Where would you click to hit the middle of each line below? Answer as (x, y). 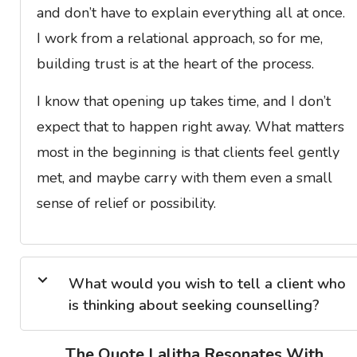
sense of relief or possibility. (126, 203)
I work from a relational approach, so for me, (180, 38)
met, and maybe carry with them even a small (184, 177)
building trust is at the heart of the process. (175, 63)
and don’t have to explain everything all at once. (191, 12)
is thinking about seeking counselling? (194, 305)
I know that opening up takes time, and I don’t (184, 101)
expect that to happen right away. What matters (190, 126)
